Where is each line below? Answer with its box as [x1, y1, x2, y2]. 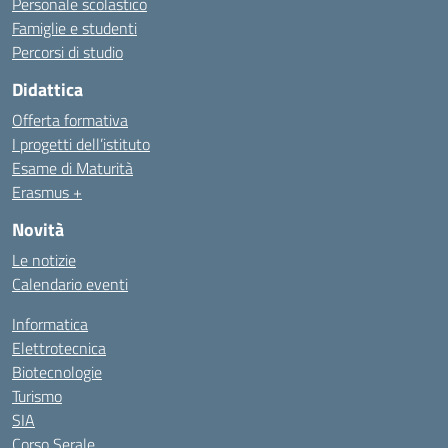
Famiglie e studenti [12, 16, 137, 40]
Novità [12, 216, 64, 243]
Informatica [12, 312, 88, 336]
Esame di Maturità [12, 156, 133, 180]
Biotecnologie [12, 360, 102, 384]
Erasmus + [12, 180, 82, 204]
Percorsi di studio [12, 40, 123, 64]
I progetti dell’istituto [12, 132, 150, 156]
